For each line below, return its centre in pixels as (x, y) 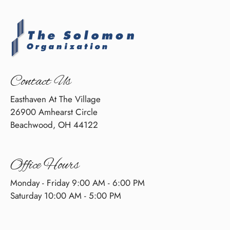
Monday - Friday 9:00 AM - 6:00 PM (78, 183)
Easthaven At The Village (55, 99)
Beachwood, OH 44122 (54, 124)
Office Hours (45, 165)
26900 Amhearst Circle (54, 112)
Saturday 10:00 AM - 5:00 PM (66, 195)
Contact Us (41, 81)
